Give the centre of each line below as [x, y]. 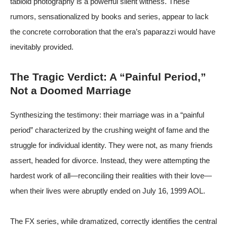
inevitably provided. [42, 47]
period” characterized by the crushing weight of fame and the [110, 130]
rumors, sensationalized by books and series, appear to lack [109, 16]
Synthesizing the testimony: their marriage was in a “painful [107, 115]
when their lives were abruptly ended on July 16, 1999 [99, 191]
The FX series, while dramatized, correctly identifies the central [113, 221]
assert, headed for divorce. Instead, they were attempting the [110, 160]
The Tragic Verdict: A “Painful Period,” [108, 77]
